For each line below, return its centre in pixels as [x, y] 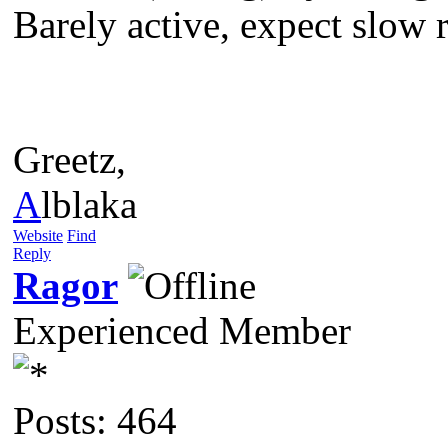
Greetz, [69, 159]
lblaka [89, 204]
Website [38, 235]
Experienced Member [182, 330]
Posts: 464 [95, 420]
